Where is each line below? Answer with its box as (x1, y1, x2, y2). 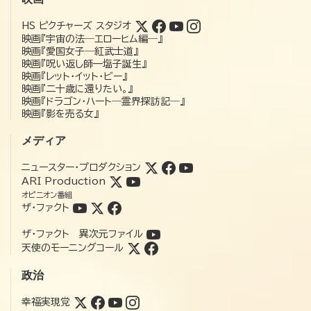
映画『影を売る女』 (22, 108, 99, 119)
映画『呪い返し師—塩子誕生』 (22, 58, 146, 69)
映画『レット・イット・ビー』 (22, 71, 127, 81)
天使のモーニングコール (22, 242, 124, 253)
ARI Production (22, 176, 106, 186)
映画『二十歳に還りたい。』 (22, 83, 133, 94)
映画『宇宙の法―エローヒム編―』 (22, 33, 162, 44)
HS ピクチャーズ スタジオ (22, 20, 131, 31)
